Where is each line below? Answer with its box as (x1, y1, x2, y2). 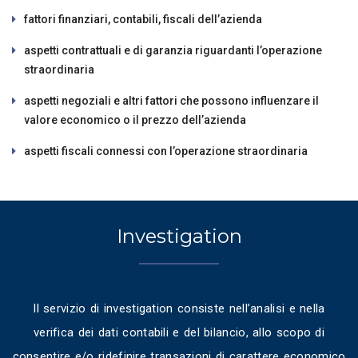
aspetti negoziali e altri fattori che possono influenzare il (24, 93, 319, 107)
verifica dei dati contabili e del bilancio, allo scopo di (33, 324, 325, 340)
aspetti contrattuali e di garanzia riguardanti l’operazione (24, 43, 322, 57)
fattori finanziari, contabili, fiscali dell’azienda (24, 12, 262, 26)
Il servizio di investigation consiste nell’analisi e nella (33, 300, 325, 316)
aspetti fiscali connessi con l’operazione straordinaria (24, 144, 308, 157)
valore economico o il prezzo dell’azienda (24, 113, 246, 126)
